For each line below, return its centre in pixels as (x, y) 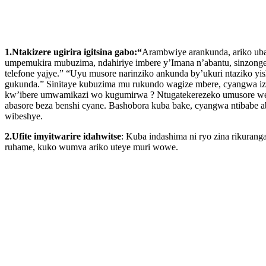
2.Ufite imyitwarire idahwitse (63, 136)
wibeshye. (24, 116)
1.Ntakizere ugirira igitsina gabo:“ (73, 52)
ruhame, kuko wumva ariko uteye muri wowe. (91, 147)
